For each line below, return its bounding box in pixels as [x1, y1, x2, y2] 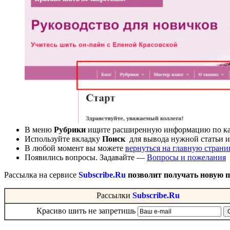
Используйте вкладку [25, 134, 102, 143]
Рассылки [97, 190, 132, 200]
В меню [25, 125, 54, 134]
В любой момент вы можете [25, 143, 125, 152]
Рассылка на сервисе [4, 170, 79, 179]
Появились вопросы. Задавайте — [25, 152, 147, 162]
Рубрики [54, 125, 86, 134]
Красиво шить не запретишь [36, 206, 136, 215]
